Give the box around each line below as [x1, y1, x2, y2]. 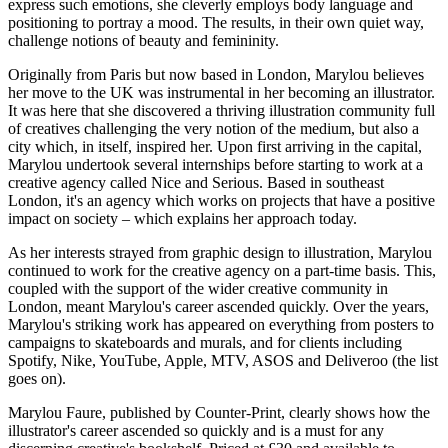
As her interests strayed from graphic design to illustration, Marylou [8, 243, 432, 261]
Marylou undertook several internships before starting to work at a [8, 155, 423, 173]
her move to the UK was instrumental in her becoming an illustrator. [8, 83, 435, 101]
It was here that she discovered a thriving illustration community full [8, 101, 435, 119]
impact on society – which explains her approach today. [8, 209, 357, 227]
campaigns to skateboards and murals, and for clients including [8, 333, 402, 351]
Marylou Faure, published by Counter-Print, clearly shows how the [8, 403, 430, 421]
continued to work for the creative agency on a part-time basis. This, [8, 261, 436, 279]
